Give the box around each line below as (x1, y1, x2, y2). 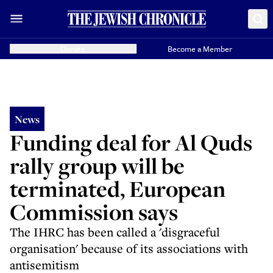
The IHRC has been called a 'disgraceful (10, 224, 220, 240)
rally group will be (10, 151, 185, 180)
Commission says (10, 197, 178, 227)
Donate (60, 43, 86, 55)
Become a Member (168, 43, 233, 55)
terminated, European (10, 174, 225, 204)
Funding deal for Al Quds (10, 127, 252, 157)
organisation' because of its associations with (10, 240, 248, 257)
